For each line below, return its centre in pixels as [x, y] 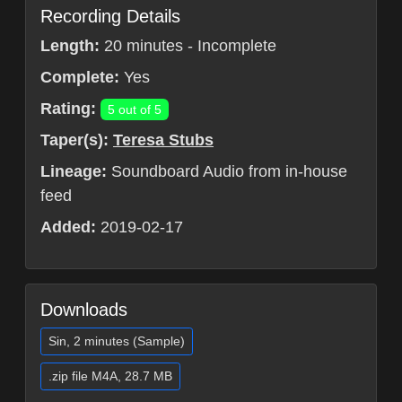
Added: [68, 227]
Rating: [68, 109]
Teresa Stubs [163, 140]
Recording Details [110, 17]
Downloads [84, 310]
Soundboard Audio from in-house [227, 172]
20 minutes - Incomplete [188, 46]
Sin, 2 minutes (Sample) [117, 341]
